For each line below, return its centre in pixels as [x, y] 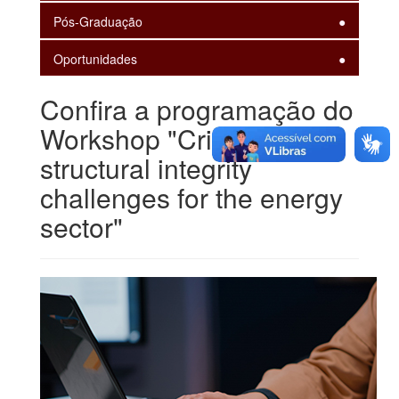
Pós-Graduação [98, 21]
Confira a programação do [197, 109]
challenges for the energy [191, 197]
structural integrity [146, 167]
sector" [81, 226]
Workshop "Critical [150, 138]
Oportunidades [95, 58]
